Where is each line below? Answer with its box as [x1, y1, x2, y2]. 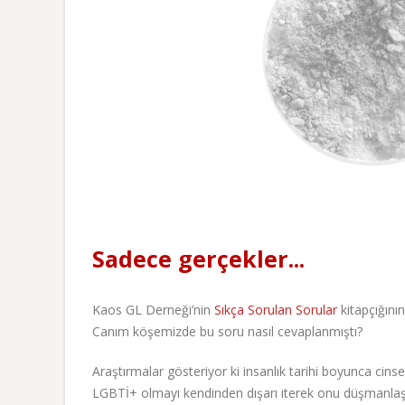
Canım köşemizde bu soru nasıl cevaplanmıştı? [92, 322, 363, 340]
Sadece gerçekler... [92, 242, 305, 274]
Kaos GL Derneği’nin [92, 300, 214, 318]
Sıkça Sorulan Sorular [214, 300, 337, 318]
